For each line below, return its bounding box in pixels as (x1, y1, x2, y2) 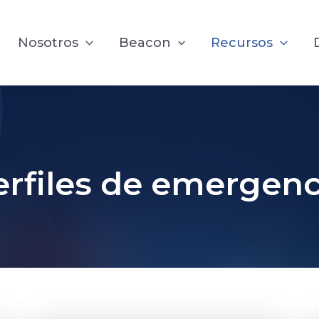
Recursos (211, 35, 273, 51)
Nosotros (17, 35, 78, 51)
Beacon (118, 35, 171, 51)
